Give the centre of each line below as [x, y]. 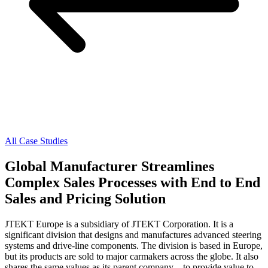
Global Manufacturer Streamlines [109, 166]
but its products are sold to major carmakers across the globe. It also [132, 256]
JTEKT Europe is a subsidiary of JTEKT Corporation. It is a [119, 224]
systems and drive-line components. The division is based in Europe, [134, 245]
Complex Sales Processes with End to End [133, 182]
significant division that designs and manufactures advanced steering [133, 234]
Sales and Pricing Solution [85, 198]
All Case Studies [36, 141]
